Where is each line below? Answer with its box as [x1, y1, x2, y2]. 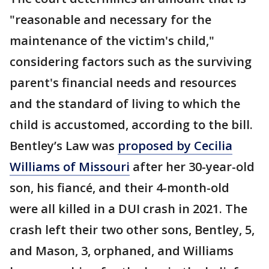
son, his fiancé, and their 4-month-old [10, 180, 229, 196]
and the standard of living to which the [10, 95, 240, 112]
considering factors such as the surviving [10, 53, 252, 70]
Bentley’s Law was [10, 138, 118, 154]
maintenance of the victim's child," [10, 32, 214, 49]
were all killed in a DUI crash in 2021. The [10, 201, 247, 217]
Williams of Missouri [10, 159, 130, 175]
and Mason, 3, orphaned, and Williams [10, 243, 234, 259]
